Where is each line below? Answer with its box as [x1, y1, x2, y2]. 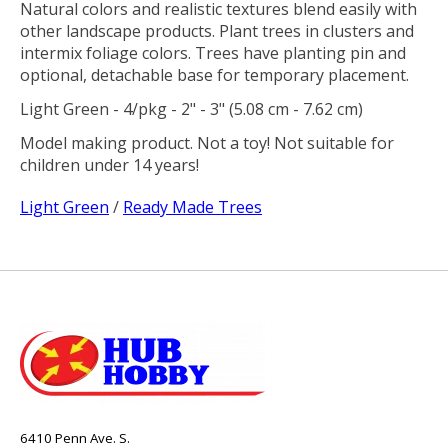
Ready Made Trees [123, 195, 262, 218]
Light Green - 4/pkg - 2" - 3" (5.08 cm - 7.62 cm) [20, 97, 363, 120]
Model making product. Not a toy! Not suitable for [20, 131, 394, 154]
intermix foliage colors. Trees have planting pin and [20, 41, 406, 64]
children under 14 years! [20, 153, 199, 176]
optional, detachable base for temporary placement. [20, 63, 409, 86]
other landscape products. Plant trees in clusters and [20, 19, 414, 42]
